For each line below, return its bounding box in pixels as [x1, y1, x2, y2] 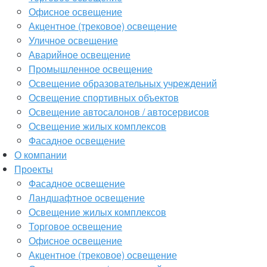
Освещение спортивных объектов [29, 91, 179, 104]
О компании [14, 148, 67, 162]
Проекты [14, 162, 53, 176]
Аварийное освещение [29, 48, 131, 61]
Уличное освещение [29, 33, 118, 47]
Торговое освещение [29, 219, 122, 233]
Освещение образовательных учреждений [29, 76, 217, 90]
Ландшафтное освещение [29, 191, 145, 204]
